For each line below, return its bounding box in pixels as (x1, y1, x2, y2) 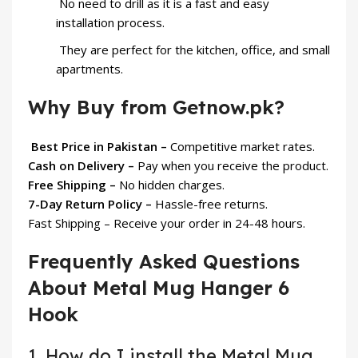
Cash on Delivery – (28, 157, 137, 174)
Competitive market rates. (170, 138, 315, 155)
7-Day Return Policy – (28, 196, 155, 213)
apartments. (56, 61, 123, 78)
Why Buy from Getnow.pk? (28, 95, 284, 120)
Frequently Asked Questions (28, 249, 300, 274)
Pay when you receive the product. (137, 157, 328, 174)
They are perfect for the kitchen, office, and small (56, 42, 330, 58)
